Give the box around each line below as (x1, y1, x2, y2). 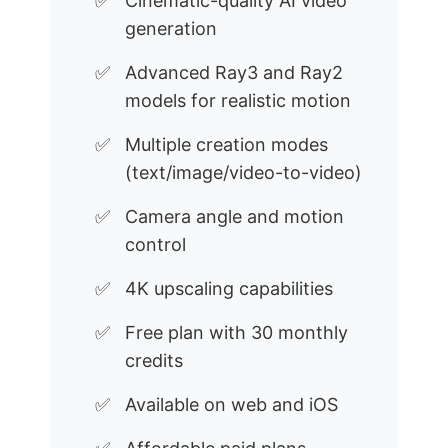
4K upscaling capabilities (125, 278, 333, 300)
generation (125, 18, 217, 40)
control (125, 234, 186, 256)
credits (125, 350, 183, 372)
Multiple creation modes (125, 134, 328, 156)
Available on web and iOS (125, 394, 338, 416)
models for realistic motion (125, 90, 351, 112)
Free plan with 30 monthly (125, 322, 348, 344)
